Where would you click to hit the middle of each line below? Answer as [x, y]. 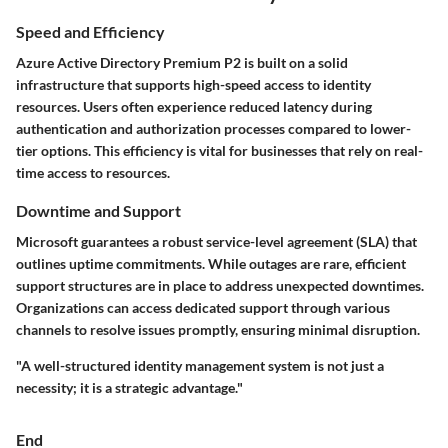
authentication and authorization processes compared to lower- [213, 129]
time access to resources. [93, 173]
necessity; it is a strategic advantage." [129, 388]
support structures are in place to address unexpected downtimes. [220, 286]
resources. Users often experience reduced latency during [194, 107]
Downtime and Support [98, 211]
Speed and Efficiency [90, 31]
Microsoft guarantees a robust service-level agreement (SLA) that [216, 242]
